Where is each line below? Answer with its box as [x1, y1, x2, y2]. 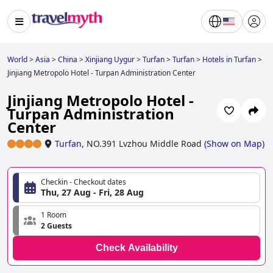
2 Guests [41, 221, 72, 232]
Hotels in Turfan [202, 54, 256, 65]
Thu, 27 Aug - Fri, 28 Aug [41, 186, 144, 199]
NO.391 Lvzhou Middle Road [87, 138, 202, 150]
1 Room [41, 210, 66, 221]
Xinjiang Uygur [85, 54, 135, 65]
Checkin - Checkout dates [41, 177, 126, 188]
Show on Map [207, 138, 262, 150]
